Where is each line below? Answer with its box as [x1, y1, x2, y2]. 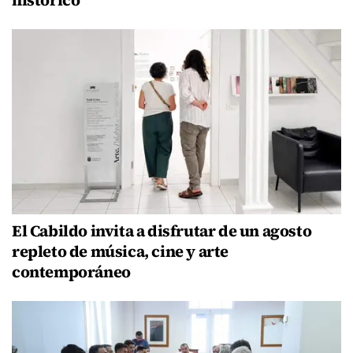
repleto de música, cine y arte [12, 240, 229, 263]
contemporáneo [12, 261, 131, 284]
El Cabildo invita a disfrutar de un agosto [12, 220, 312, 243]
